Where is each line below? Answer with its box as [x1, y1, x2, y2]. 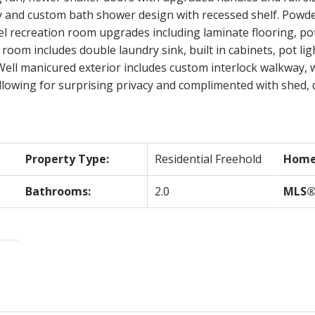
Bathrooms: [25, 183, 91, 199]
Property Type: [25, 150, 110, 167]
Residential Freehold [155, 150, 262, 167]
